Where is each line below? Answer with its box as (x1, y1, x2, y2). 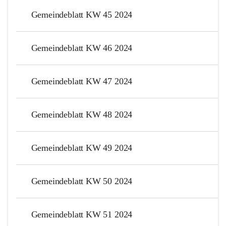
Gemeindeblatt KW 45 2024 (31, 9, 133, 20)
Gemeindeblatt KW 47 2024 (31, 76, 133, 86)
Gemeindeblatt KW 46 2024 (31, 42, 133, 53)
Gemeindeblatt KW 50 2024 (31, 176, 133, 186)
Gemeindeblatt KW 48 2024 (31, 109, 133, 120)
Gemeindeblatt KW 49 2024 (31, 142, 133, 153)
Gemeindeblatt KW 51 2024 (31, 209, 133, 219)
